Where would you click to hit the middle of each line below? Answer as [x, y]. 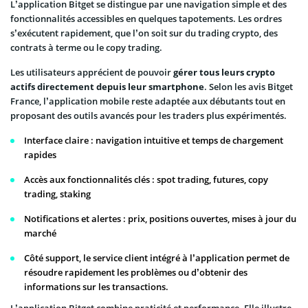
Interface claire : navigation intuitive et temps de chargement [154, 140]
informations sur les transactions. [96, 286]
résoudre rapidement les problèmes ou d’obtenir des [136, 272]
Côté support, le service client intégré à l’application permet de [157, 257]
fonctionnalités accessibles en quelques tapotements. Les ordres [146, 18]
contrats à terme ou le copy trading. [86, 47]
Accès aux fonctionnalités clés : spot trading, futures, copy [146, 179]
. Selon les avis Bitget [249, 86]
